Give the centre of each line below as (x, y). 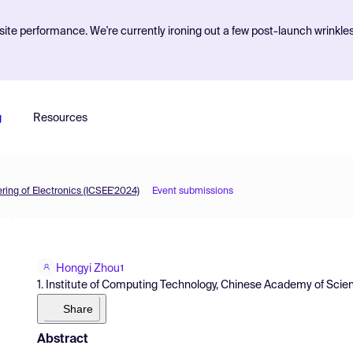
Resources (60, 118)
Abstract (63, 339)
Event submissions (193, 191)
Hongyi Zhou (88, 268)
